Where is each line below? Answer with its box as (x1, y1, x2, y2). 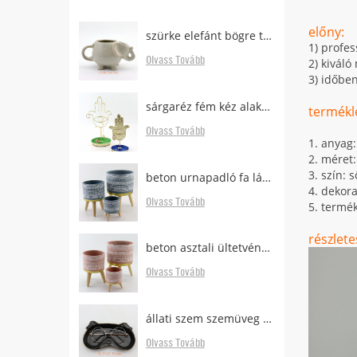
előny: (308, 22, 344, 41)
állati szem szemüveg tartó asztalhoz (262, 311, 272, 327)
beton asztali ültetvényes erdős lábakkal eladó (261, 240, 270, 256)
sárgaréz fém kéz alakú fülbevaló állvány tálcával (261, 98, 270, 114)
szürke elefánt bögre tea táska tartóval (262, 28, 272, 43)
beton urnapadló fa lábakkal (261, 169, 271, 185)
